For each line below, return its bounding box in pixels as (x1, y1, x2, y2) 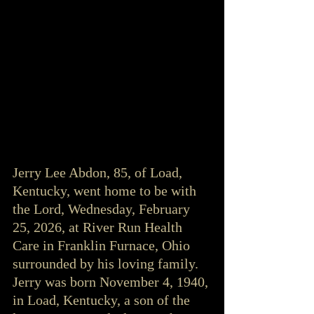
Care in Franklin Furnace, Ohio (13, 237, 193, 253)
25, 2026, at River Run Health (13, 219, 186, 235)
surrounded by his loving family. (13, 255, 202, 271)
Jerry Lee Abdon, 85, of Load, (13, 164, 186, 180)
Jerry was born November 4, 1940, (13, 273, 212, 289)
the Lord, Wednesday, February (13, 200, 193, 217)
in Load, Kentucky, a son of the (13, 292, 193, 308)
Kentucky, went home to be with (13, 182, 200, 198)
